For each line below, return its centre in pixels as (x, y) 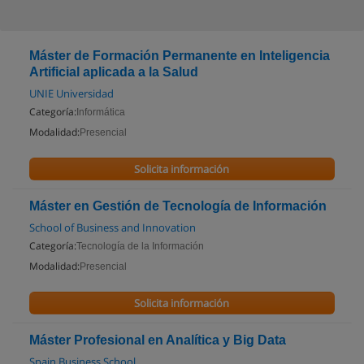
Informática (101, 112)
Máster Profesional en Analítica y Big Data (158, 340)
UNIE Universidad (71, 93)
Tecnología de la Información (140, 246)
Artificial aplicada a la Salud (114, 72)
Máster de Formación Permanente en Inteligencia (180, 56)
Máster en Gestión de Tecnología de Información (178, 206)
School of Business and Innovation (113, 227)
